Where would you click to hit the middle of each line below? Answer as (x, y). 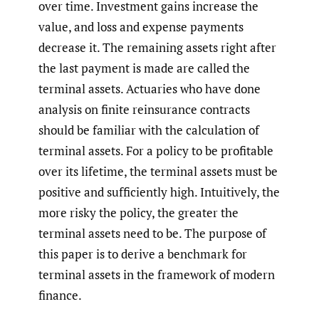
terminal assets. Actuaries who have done (150, 89)
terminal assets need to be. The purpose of (152, 234)
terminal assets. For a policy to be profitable (156, 151)
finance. (60, 296)
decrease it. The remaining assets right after (157, 48)
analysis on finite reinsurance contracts (144, 110)
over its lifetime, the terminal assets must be (158, 172)
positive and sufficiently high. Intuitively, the (159, 192)
